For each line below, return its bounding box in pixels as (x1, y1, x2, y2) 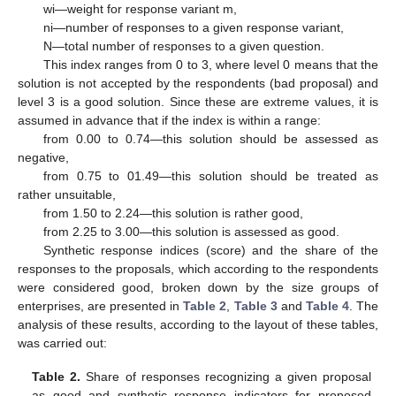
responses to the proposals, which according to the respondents (18, 261, 378, 276)
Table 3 (233, 298, 278, 313)
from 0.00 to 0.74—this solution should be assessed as (42, 131, 378, 146)
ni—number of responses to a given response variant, (42, 19, 344, 34)
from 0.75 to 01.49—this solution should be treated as (42, 168, 378, 183)
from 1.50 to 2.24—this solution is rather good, (42, 205, 303, 220)
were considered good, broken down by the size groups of (18, 279, 378, 294)
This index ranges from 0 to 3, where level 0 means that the (42, 57, 378, 72)
